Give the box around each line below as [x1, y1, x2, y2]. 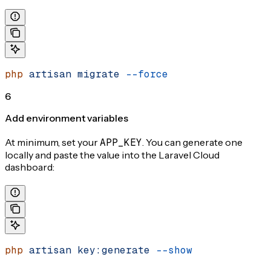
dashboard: [5, 160, 54, 173]
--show [150, 243, 192, 256]
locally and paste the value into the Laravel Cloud [5, 148, 220, 161]
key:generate [71, 243, 150, 256]
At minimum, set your [5, 135, 100, 148]
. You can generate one [142, 135, 243, 148]
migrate [71, 67, 120, 80]
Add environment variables [5, 111, 128, 124]
